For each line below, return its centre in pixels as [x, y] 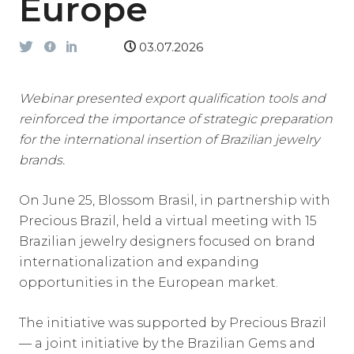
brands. [42, 160]
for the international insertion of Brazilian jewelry [169, 139]
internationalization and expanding [139, 262]
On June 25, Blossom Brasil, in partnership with [175, 200]
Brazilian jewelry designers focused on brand [167, 241]
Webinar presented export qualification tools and [172, 98]
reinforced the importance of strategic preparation [176, 119]
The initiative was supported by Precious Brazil [173, 323]
